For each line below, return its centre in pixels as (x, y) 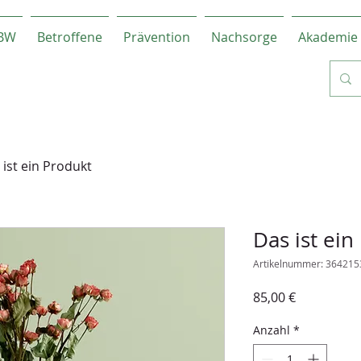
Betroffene (70, 37)
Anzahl (272, 330)
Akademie (328, 37)
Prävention (157, 37)
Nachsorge (244, 37)
